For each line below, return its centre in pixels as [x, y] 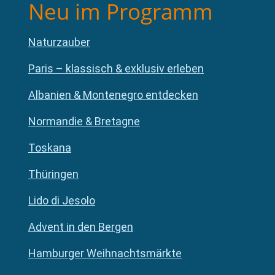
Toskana [50, 148]
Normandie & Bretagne [84, 122]
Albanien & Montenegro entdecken [113, 95]
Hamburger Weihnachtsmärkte [105, 254]
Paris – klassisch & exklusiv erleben [116, 69]
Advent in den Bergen [81, 227]
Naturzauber [59, 42]
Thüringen [53, 174]
